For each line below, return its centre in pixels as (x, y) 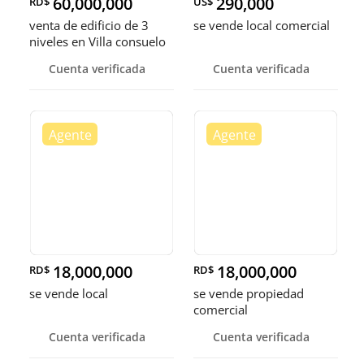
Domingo (55, 74)
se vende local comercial (262, 25)
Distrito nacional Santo (93, 58)
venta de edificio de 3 (89, 25)
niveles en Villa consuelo (97, 41)
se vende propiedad (249, 293)
